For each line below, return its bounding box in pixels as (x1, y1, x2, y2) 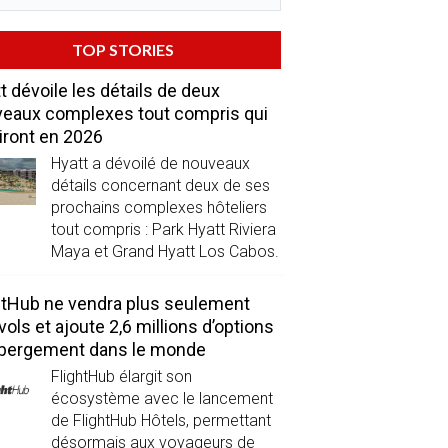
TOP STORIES (71, 40, 174, 60)
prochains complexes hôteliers (50, 198, 267, 218)
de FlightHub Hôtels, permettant (50, 411, 271, 431)
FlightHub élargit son (50, 367, 192, 387)
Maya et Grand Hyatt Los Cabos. (50, 242, 279, 262)
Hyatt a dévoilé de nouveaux (50, 154, 250, 174)
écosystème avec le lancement (50, 389, 273, 409)
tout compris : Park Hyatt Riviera (50, 220, 276, 240)
